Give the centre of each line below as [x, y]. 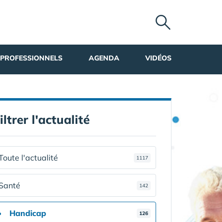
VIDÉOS [158, 58]
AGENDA [104, 58]
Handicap [28, 213]
